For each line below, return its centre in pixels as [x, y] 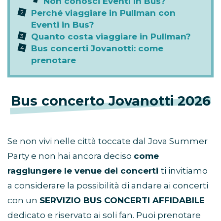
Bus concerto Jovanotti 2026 [110, 101]
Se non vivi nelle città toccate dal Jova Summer [108, 141]
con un [23, 200]
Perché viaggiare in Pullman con [103, 13]
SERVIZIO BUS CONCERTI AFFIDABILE [122, 200]
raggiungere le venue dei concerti [84, 170]
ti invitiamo [184, 170]
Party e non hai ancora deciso [71, 156]
